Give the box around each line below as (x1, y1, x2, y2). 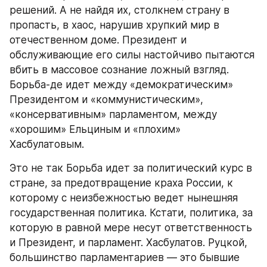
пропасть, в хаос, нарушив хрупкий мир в (10, 19, 219, 31)
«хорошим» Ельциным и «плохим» (10, 123, 181, 135)
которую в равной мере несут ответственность (10, 222, 252, 234)
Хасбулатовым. (10, 138, 84, 150)
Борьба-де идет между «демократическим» (10, 79, 233, 91)
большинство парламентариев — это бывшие (10, 252, 240, 263)
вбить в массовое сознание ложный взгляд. (10, 64, 229, 76)
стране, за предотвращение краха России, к (10, 177, 233, 189)
